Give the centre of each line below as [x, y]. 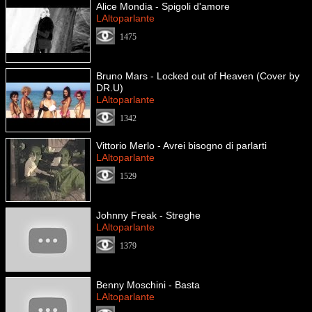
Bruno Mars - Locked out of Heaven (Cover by [198, 76]
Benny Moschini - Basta [148, 285]
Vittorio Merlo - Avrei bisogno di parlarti [181, 146]
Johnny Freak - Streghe [148, 215]
